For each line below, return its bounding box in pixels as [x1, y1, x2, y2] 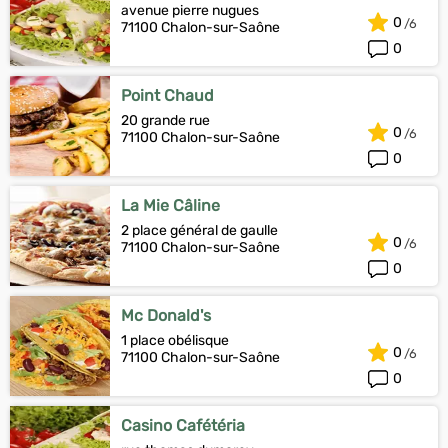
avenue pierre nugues [121, 2, 259, 19]
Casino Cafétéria [121, 416, 245, 435]
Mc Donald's [121, 306, 211, 325]
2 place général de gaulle [121, 222, 278, 239]
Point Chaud [121, 86, 214, 105]
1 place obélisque [121, 332, 229, 349]
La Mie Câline [121, 196, 220, 215]
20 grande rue [121, 112, 210, 129]
